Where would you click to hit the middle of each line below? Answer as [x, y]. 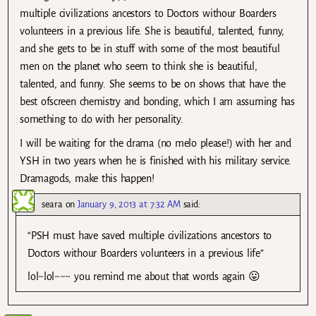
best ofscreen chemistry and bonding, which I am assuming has [157, 102]
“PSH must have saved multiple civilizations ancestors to [150, 235]
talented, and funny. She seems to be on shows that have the [153, 84]
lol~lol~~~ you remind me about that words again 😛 [144, 276]
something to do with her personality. [102, 120]
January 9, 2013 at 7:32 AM [129, 204]
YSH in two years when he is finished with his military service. [156, 160]
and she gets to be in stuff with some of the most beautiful [150, 49]
